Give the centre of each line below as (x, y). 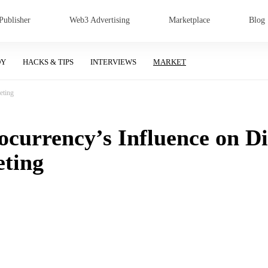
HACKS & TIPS (48, 62)
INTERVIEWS (113, 62)
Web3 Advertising (100, 20)
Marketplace (189, 20)
